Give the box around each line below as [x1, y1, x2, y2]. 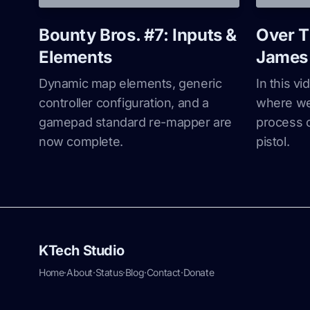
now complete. [39, 134, 123, 149]
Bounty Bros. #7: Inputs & [39, 25, 237, 45]
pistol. [256, 134, 290, 149]
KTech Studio [39, 242, 125, 259]
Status [95, 266, 123, 278]
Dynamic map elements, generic [39, 76, 222, 91]
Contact [146, 266, 181, 278]
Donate [183, 266, 215, 278]
